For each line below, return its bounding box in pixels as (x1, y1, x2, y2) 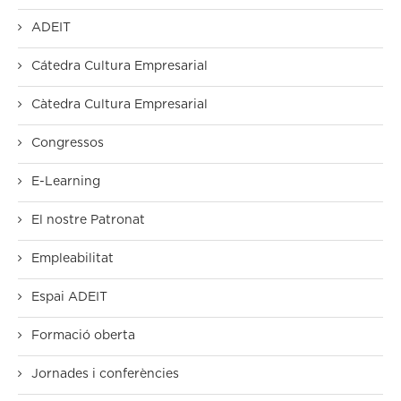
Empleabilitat (31, 252, 114, 266)
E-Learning (31, 175, 100, 189)
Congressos (31, 137, 104, 150)
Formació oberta (31, 329, 135, 343)
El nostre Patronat (31, 214, 145, 227)
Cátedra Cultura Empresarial (31, 60, 208, 73)
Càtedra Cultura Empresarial (31, 98, 208, 112)
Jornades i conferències (31, 368, 179, 381)
